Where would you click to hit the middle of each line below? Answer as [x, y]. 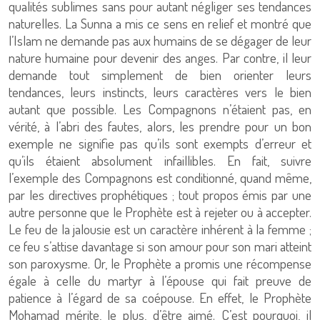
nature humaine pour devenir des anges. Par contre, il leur [160, 57]
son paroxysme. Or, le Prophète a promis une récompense [160, 263]
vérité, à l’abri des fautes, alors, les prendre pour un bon [160, 126]
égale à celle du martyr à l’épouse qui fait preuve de [160, 280]
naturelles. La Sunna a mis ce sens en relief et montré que [160, 23]
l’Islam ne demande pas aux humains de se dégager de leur [160, 40]
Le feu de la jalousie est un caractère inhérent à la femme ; [160, 229]
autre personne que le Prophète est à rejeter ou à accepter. [160, 212]
